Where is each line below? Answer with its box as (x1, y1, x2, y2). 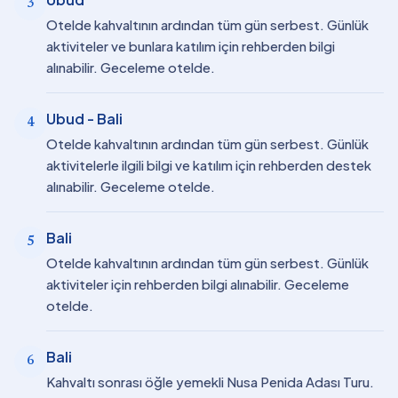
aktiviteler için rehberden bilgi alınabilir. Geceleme (46, 275, 349, 292)
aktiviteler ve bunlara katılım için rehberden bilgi (46, 37, 335, 54)
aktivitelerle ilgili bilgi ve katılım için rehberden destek (46, 156, 371, 173)
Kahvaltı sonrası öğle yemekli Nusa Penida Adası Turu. (46, 373, 374, 390)
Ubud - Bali (46, 109, 123, 128)
